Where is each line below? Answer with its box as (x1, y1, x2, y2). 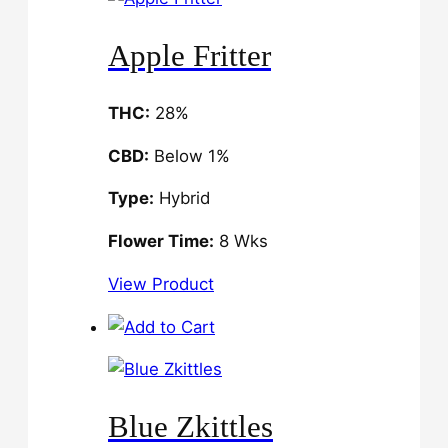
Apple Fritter (108, 38, 271, 73)
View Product (108, 273, 214, 294)
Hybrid (154, 188, 210, 209)
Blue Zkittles (108, 409, 273, 445)
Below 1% (149, 145, 230, 166)
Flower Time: (108, 231, 214, 252)
